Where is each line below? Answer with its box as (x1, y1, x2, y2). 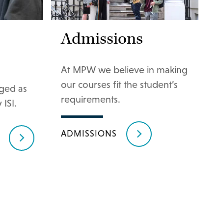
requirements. (61, 94, 120, 105)
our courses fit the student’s (61, 79, 178, 90)
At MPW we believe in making (61, 64, 188, 76)
